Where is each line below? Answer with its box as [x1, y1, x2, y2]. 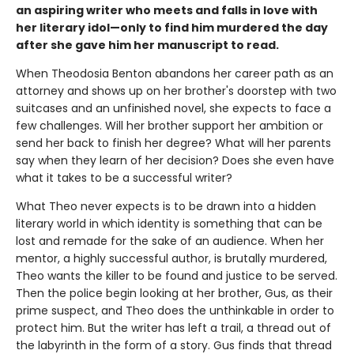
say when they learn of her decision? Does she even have [16, 152, 334, 168]
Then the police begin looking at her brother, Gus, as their [16, 284, 333, 301]
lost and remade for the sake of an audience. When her [16, 232, 324, 249]
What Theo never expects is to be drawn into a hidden [16, 198, 316, 214]
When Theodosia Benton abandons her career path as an [16, 65, 333, 81]
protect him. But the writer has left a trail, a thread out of [16, 319, 331, 336]
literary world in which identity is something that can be [16, 215, 322, 232]
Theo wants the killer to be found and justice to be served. [16, 267, 337, 284]
